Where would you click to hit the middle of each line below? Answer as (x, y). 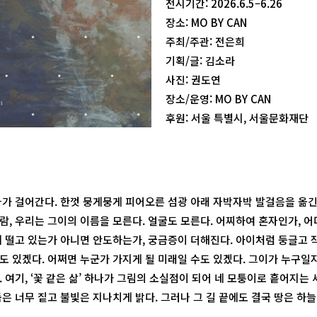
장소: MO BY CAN (206, 22)
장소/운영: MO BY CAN (218, 98)
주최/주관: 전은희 (205, 41)
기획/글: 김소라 (200, 60)
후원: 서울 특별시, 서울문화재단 (237, 117)
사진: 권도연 (193, 79)
